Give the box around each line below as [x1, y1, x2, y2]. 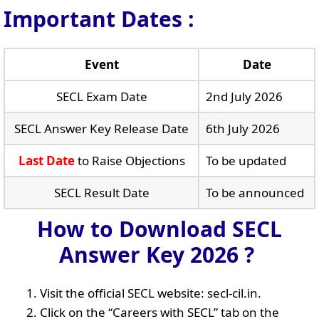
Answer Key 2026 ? [59, 239, 254, 269]
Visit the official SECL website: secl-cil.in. [40, 284, 261, 301]
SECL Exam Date [56, 88, 147, 105]
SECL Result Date [53, 184, 150, 201]
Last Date [18, 152, 75, 169]
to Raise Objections [74, 152, 185, 169]
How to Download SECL [37, 214, 282, 244]
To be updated [205, 152, 286, 169]
